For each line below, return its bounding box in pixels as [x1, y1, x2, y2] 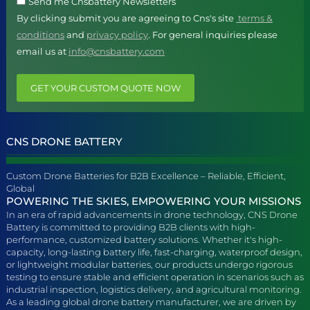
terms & [236, 12, 273, 24]
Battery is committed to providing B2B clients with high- [6, 221, 255, 233]
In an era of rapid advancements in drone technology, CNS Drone [6, 209, 298, 221]
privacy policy [86, 29, 148, 41]
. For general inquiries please [148, 29, 277, 41]
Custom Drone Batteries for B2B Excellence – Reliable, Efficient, [6, 170, 286, 182]
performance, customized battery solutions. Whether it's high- [6, 234, 282, 246]
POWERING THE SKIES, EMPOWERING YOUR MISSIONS [6, 194, 301, 208]
